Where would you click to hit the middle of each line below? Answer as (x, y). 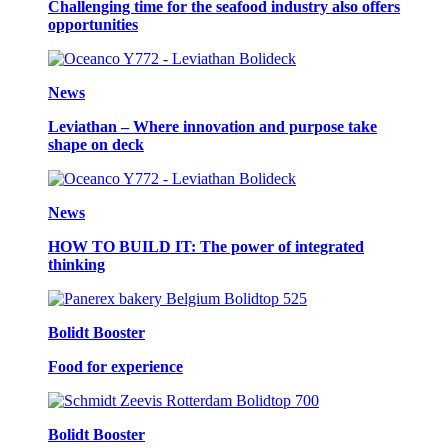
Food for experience (115, 366)
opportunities (93, 24)
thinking (76, 264)
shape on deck (96, 144)
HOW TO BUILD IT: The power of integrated (206, 246)
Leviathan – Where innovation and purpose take (212, 126)
